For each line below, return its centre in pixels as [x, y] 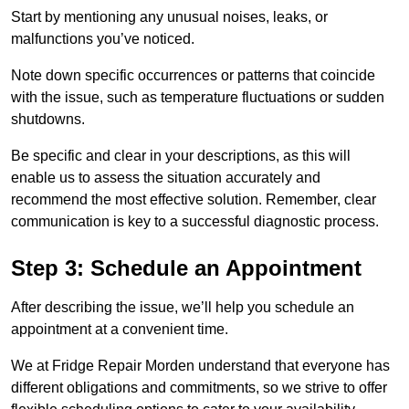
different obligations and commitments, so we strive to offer [199, 388]
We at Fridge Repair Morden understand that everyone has [200, 366]
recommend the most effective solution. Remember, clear [194, 200]
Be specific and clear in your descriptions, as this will [181, 156]
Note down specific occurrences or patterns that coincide [193, 76]
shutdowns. [48, 120]
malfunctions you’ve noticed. [103, 39]
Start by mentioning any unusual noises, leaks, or [169, 17]
